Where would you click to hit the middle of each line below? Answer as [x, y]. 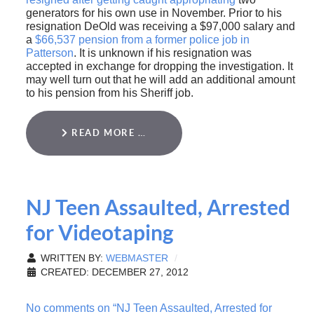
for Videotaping [100, 232]
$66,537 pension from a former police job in [142, 39]
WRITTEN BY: [71, 258]
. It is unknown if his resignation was [162, 53]
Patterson [49, 53]
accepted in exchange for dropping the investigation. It [159, 66]
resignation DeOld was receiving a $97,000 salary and [160, 26]
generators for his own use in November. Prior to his [153, 13]
